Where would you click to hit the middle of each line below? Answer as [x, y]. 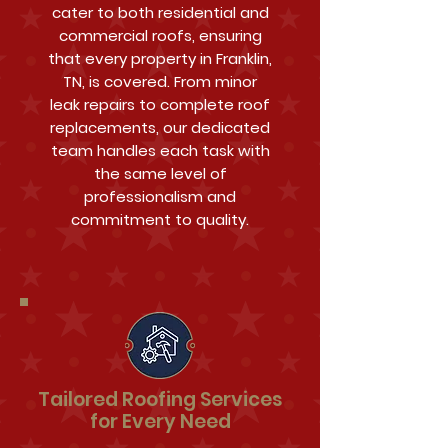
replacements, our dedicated [160, 127]
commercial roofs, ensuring [160, 35]
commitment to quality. [160, 219]
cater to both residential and [160, 12]
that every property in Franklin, [160, 58]
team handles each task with [160, 150]
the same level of [160, 173]
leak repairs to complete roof [160, 104]
